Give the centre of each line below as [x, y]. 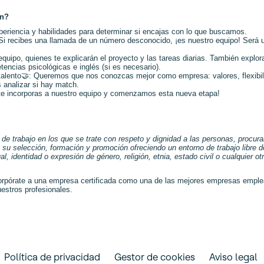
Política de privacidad [52, 257]
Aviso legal [233, 257]
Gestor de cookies [154, 257]
